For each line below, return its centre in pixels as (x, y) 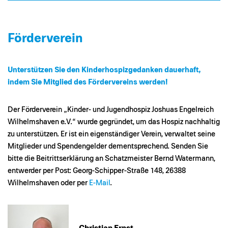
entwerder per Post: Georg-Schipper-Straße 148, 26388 (97, 170)
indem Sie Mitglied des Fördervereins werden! (88, 82)
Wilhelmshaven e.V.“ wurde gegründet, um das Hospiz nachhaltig (114, 122)
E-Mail (99, 183)
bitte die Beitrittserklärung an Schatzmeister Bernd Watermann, (111, 158)
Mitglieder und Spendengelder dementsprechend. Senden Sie (108, 146)
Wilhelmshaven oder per (48, 183)
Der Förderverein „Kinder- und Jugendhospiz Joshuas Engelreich (111, 109)
